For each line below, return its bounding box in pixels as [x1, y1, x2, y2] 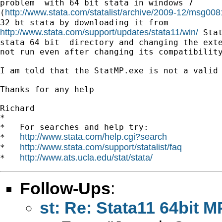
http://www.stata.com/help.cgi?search [20, 131, 167, 142]
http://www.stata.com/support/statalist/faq [20, 142, 182, 152]
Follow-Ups [20, 178, 111, 198]
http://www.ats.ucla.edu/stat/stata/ [20, 152, 153, 163]
